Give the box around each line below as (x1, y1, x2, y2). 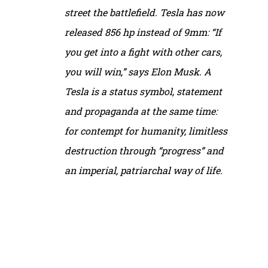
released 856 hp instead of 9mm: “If (65, 25, 221, 38)
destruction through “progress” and (65, 144, 224, 157)
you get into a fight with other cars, (65, 45, 222, 58)
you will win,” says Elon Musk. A (65, 65, 211, 78)
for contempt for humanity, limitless (65, 124, 227, 137)
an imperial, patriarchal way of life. (65, 163, 223, 176)
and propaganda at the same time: (65, 104, 217, 117)
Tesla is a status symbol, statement (65, 84, 222, 98)
